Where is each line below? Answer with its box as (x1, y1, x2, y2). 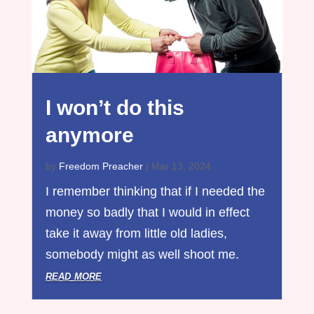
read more (45, 268, 102, 283)
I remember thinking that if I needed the (45, 184, 265, 199)
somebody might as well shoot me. (45, 247, 239, 262)
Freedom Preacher (58, 161, 143, 172)
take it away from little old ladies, (45, 226, 227, 241)
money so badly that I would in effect (45, 205, 250, 220)
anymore (45, 123, 134, 147)
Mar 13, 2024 (151, 161, 211, 172)
